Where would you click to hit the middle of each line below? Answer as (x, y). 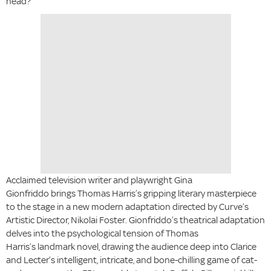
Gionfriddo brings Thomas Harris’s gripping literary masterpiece (131, 194)
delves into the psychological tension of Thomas (102, 233)
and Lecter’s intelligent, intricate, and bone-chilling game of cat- (132, 260)
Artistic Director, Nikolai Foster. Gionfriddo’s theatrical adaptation (135, 220)
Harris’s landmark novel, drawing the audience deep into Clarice (131, 247)
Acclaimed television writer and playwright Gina (99, 180)
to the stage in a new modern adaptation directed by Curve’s (127, 207)
